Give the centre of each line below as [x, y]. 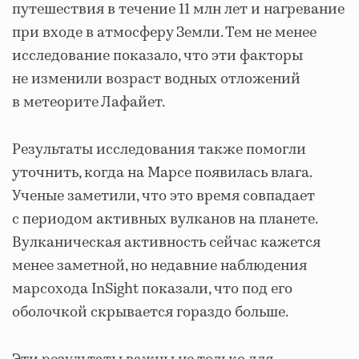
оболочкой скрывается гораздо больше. [150, 313]
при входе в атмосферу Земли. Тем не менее [164, 33]
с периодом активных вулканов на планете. [165, 220]
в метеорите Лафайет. [89, 103]
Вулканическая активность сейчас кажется [166, 243]
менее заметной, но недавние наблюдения [159, 266]
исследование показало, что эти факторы [157, 56]
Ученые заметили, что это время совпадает [163, 196]
